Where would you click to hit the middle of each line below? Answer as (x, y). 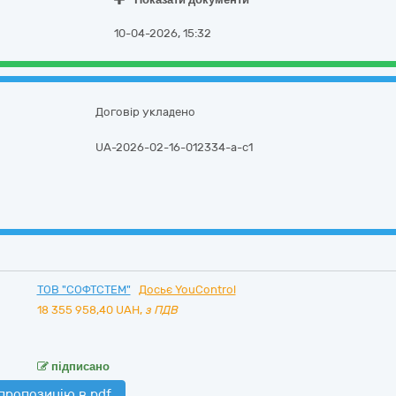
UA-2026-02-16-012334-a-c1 (175, 147)
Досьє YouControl (187, 289)
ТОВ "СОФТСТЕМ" (84, 289)
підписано (79, 366)
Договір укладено (146, 112)
